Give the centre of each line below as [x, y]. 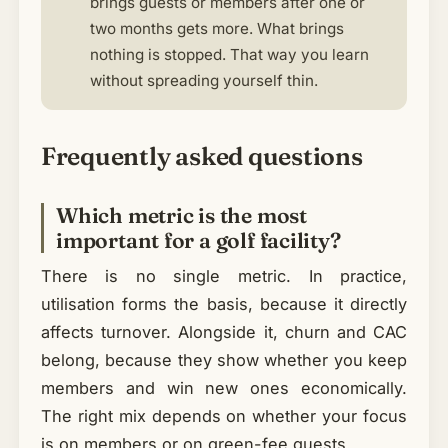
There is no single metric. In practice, [224, 275]
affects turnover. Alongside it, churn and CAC [224, 331]
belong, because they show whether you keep [224, 359]
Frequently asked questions [201, 156]
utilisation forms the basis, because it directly [224, 303]
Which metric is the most [181, 215]
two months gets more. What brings [216, 29]
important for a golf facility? [198, 240]
